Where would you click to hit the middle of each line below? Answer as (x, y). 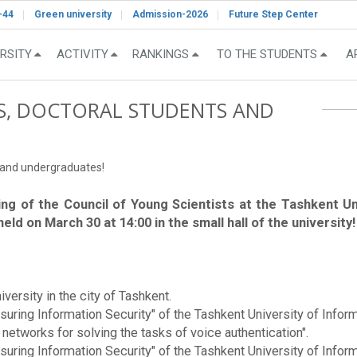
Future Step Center (273, 14)
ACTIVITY (82, 55)
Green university (73, 14)
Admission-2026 (170, 14)
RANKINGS (161, 55)
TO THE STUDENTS (267, 55)
